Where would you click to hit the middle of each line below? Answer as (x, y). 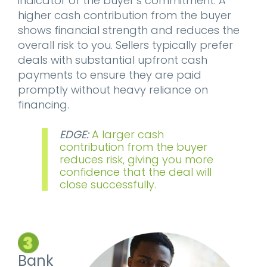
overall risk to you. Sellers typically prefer (125, 45)
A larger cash (128, 134)
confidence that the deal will (136, 172)
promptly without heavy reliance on (113, 90)
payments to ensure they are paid (110, 75)
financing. (44, 105)
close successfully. (108, 184)
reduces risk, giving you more (136, 159)
